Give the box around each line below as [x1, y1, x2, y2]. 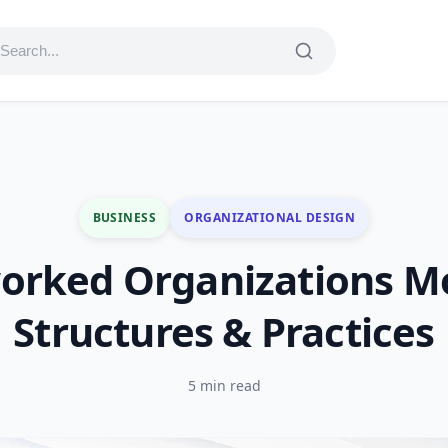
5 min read [187, 376, 261, 395]
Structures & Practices [13, 304, 435, 359]
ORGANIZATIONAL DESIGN [184, 209, 356, 226]
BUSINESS [92, 209, 157, 226]
